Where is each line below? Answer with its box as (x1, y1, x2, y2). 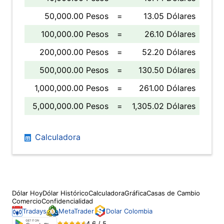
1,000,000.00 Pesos (34, 83, 108, 93)
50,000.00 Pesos (44, 11, 108, 21)
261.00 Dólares (139, 83, 195, 93)
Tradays (22, 207, 46, 215)
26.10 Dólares (144, 29, 195, 39)
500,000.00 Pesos (39, 65, 108, 75)
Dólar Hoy (12, 189, 42, 197)
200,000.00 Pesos (39, 47, 108, 57)
